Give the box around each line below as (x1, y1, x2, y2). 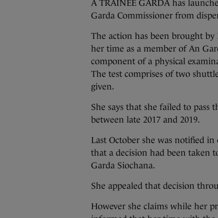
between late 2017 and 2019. (91, 115, 200, 125)
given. (91, 82, 114, 91)
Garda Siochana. (91, 161, 155, 170)
